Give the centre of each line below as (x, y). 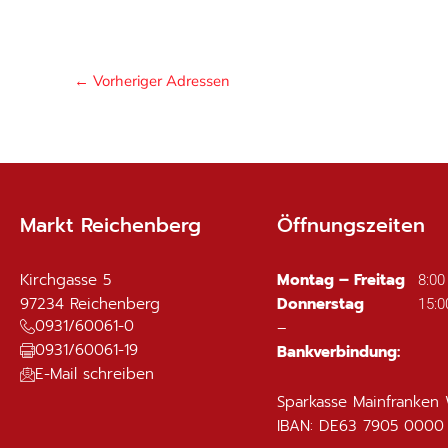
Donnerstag (320, 303)
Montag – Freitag (340, 279)
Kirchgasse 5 (65, 279)
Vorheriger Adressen (159, 80)
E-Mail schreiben (94, 373)
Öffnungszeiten (350, 225)
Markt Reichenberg (110, 225)
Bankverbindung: (338, 351)
